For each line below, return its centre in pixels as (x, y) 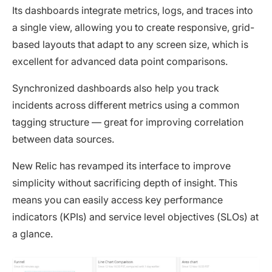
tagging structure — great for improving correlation (128, 122)
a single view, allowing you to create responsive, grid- (133, 28)
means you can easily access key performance (117, 200)
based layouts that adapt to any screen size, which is (130, 45)
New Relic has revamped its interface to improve (121, 166)
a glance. (34, 234)
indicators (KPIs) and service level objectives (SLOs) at (135, 217)
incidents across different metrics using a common (126, 105)
